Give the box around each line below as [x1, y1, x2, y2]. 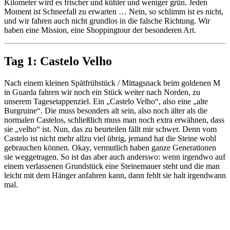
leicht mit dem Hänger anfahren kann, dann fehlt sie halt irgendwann [4, 170, 226, 180]
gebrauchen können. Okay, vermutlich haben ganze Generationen [4, 143, 216, 152]
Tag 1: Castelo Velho [4, 54, 112, 68]
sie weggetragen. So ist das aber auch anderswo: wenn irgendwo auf [4, 152, 225, 161]
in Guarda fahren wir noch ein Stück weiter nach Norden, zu [4, 87, 200, 97]
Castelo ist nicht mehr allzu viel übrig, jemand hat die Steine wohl [4, 133, 216, 143]
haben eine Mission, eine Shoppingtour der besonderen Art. [4, 25, 196, 34]
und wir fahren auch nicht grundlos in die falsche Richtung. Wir [4, 16, 210, 25]
